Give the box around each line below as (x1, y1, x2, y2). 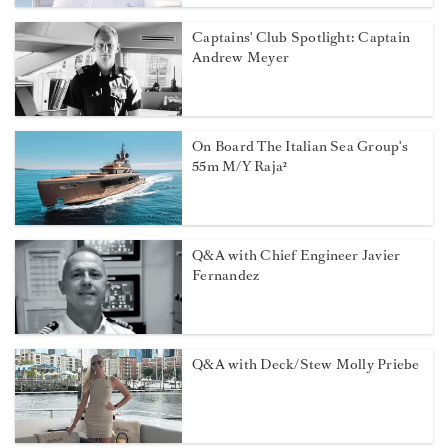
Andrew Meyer (192, 48, 290, 68)
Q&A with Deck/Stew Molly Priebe (192, 355, 420, 375)
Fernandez (192, 266, 260, 286)
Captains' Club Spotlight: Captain (192, 28, 411, 48)
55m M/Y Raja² (192, 157, 288, 177)
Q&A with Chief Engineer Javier (192, 246, 401, 266)
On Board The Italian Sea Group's (192, 137, 408, 157)
